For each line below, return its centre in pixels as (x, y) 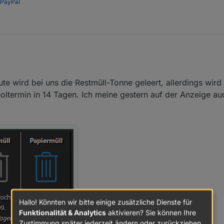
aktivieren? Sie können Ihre (151, 212)
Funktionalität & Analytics (62, 212)
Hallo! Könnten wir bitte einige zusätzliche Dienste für (105, 201)
